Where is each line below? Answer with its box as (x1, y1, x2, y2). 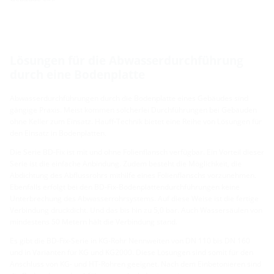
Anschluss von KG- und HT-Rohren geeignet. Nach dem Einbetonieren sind (10, 258, 261, 269)
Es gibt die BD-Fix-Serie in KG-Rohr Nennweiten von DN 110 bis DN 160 (10, 235, 250, 246)
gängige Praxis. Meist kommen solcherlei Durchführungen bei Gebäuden (10, 104, 257, 115)
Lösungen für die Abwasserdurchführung (10, 51, 243, 68)
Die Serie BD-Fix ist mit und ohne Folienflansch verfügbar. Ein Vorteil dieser (10, 146, 264, 157)
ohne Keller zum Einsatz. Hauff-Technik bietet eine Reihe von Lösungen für (10, 116, 262, 127)
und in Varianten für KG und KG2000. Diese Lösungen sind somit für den (10, 246, 253, 257)
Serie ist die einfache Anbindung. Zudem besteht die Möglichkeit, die (10, 158, 242, 169)
